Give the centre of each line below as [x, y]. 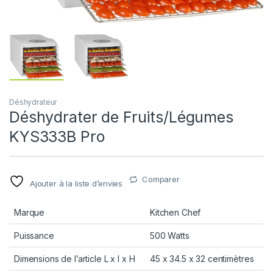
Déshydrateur [33, 102]
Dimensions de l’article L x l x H [75, 259]
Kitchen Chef [175, 213]
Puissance [34, 236]
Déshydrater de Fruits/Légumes [121, 117]
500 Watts [170, 236]
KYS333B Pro [57, 137]
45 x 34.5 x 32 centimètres [202, 259]
